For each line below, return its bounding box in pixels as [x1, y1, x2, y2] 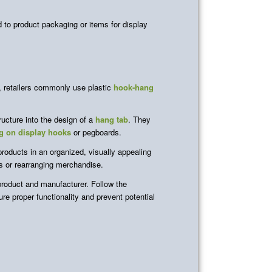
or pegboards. [71, 126, 121, 138]
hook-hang [114, 81, 154, 93]
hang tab [95, 114, 128, 126]
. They [128, 114, 151, 126]
